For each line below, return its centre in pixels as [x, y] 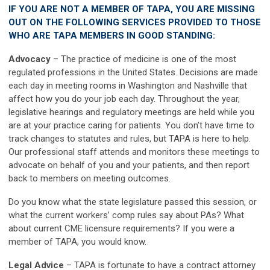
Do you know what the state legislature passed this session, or [133, 202]
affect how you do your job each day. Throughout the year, [124, 99]
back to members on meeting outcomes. [89, 178]
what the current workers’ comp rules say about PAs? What [126, 215]
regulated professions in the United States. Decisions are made [133, 72]
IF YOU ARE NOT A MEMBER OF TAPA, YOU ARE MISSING [132, 9]
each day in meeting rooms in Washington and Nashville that [128, 86]
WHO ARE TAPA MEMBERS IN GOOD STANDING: [112, 36]
